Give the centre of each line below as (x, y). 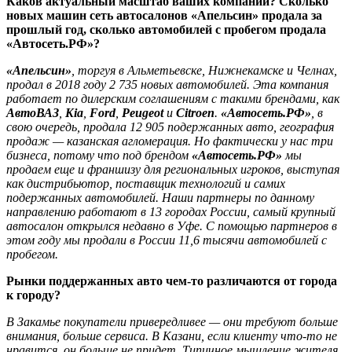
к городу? (33, 295)
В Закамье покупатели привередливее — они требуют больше (172, 321)
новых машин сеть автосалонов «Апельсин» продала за (164, 15)
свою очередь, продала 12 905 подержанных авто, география (170, 126)
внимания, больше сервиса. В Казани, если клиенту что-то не (172, 335)
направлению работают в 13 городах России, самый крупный (171, 211)
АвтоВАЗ (33, 112)
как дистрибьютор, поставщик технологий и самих (146, 183)
